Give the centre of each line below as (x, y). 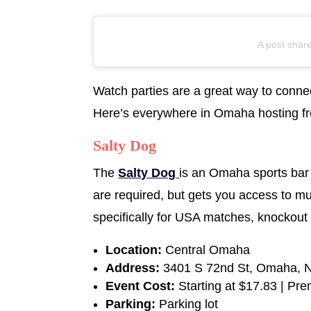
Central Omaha (208, 250)
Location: (136, 250)
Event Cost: (142, 286)
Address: (135, 268)
